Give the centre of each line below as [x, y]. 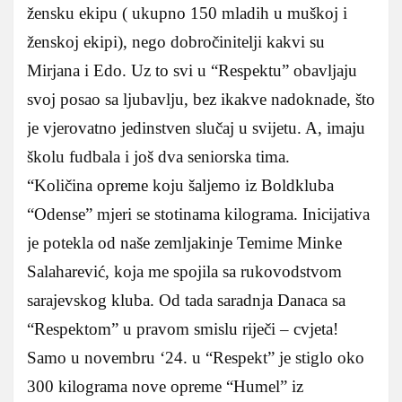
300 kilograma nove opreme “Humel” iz [165, 387]
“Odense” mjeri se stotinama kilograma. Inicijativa [198, 214]
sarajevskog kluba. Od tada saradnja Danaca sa [186, 301]
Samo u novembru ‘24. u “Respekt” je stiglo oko [196, 358]
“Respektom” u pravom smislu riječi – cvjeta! [183, 329]
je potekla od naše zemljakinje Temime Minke [184, 243]
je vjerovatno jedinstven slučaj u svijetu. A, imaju [196, 128]
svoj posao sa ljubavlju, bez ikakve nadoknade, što [201, 100]
